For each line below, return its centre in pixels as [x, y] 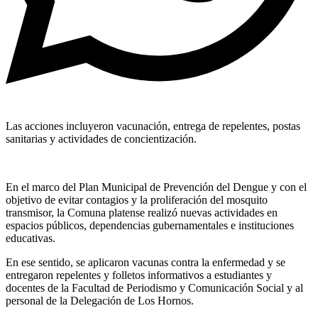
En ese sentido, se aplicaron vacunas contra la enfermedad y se [146, 263]
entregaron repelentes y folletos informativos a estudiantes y [139, 275]
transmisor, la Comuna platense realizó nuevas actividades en [142, 213]
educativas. [31, 238]
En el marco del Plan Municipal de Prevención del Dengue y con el [156, 187]
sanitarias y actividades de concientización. [101, 139]
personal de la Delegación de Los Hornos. [100, 301]
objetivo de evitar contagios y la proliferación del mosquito [137, 200]
